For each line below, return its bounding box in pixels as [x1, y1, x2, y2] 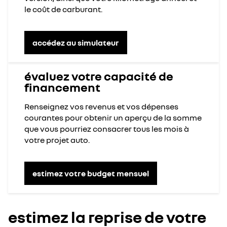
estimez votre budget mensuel [32, 168, 149, 178]
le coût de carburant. [24, 4, 102, 15]
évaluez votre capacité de [24, 68, 173, 84]
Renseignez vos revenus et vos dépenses [24, 101, 178, 112]
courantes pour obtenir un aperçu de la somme [24, 112, 202, 123]
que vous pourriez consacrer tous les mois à [24, 124, 189, 134]
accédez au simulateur [32, 37, 119, 48]
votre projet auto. [24, 135, 90, 145]
